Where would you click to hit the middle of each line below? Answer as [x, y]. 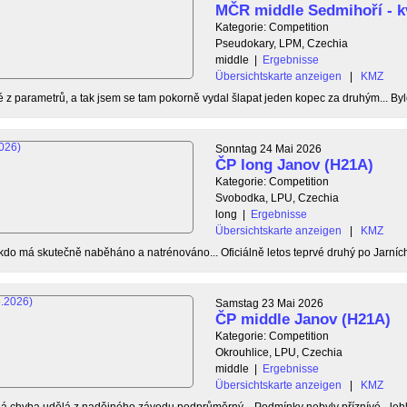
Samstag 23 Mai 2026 [269, 303]
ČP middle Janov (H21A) [303, 319]
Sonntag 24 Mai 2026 [268, 149]
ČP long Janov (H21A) [294, 164]
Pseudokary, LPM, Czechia [282, 43]
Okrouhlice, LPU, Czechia [279, 352]
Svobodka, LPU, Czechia [277, 198]
